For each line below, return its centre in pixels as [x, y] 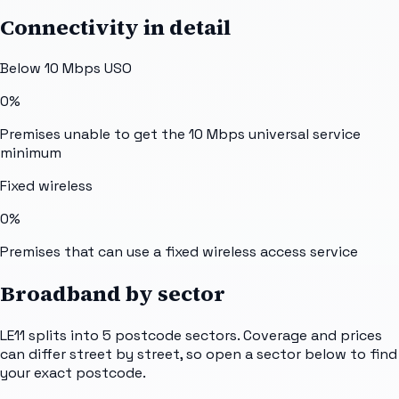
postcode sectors [176, 336]
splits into [64, 336]
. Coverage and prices [309, 336]
